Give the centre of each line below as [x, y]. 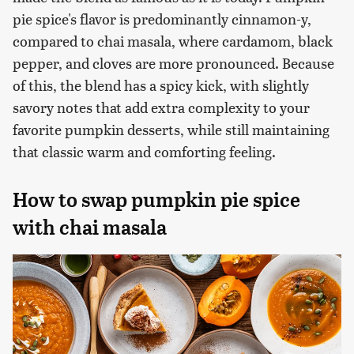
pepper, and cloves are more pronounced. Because [173, 62]
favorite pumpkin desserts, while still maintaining [171, 129]
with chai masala [90, 227]
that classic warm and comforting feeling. [144, 151]
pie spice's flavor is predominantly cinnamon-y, [162, 18]
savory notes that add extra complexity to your [161, 107]
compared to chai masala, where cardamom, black [173, 40]
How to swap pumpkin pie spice [156, 200]
